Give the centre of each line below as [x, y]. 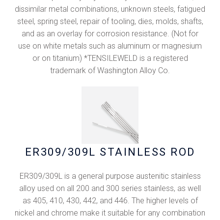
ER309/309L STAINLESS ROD [110, 152]
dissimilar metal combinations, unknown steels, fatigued [110, 9]
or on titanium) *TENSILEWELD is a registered [110, 58]
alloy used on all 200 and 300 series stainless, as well [110, 188]
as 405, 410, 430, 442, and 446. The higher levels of [110, 200]
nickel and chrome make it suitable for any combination [110, 213]
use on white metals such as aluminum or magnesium [110, 46]
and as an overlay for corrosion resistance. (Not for [110, 33]
